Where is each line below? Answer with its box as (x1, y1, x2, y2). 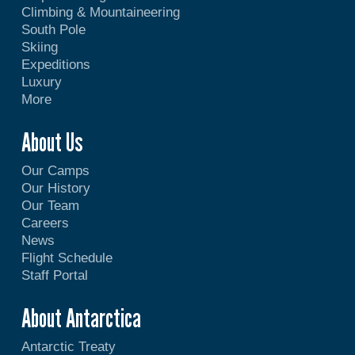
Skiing (21, 40, 58, 55)
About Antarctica (21, 303, 141, 334)
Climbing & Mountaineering (21, 5, 180, 21)
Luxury (21, 74, 62, 90)
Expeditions (21, 57, 94, 73)
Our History (21, 181, 90, 197)
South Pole (21, 22, 86, 38)
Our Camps (21, 163, 90, 179)
